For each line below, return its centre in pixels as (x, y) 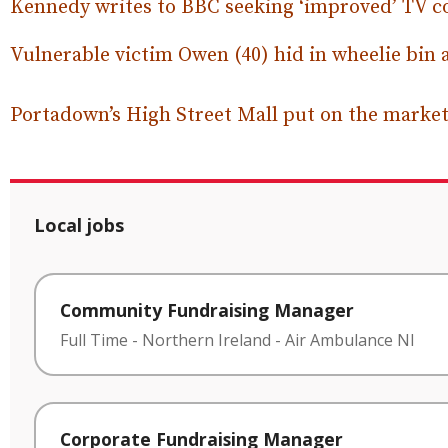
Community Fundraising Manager (207, 310)
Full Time (94, 339)
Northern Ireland (206, 339)
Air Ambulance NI (350, 339)
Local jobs (79, 225)
